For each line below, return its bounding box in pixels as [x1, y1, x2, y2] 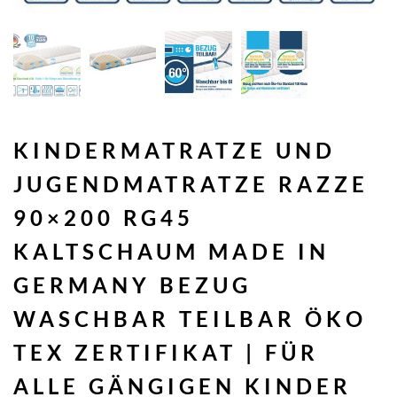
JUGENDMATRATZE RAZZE [13, 170, 369, 197]
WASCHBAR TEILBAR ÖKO [13, 305, 367, 331]
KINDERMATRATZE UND [13, 136, 336, 163]
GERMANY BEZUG [13, 271, 252, 298]
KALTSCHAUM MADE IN [13, 237, 330, 264]
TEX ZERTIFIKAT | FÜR [13, 339, 319, 365]
